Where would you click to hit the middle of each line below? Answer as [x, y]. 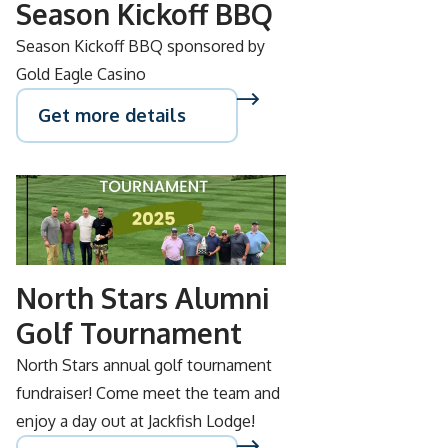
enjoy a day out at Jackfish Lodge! [135, 421]
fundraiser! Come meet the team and [148, 393]
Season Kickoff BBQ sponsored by [140, 46]
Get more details [112, 115]
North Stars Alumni [142, 298]
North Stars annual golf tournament [144, 365]
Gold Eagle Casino [81, 74]
